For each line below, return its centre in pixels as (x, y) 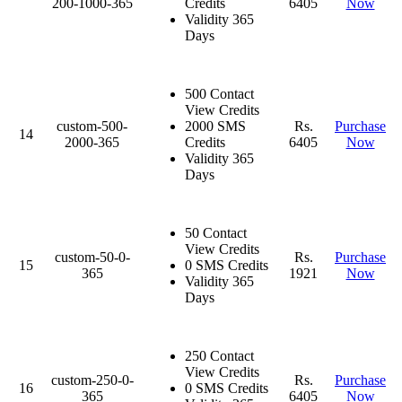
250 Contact (219, 355)
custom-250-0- (92, 380)
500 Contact (219, 93)
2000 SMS (215, 126)
